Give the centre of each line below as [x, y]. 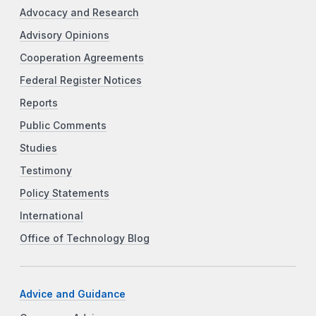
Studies [38, 148]
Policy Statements [65, 193]
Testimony [46, 170]
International [51, 215]
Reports [39, 103]
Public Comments [63, 125]
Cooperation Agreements [82, 57]
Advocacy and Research [79, 12]
